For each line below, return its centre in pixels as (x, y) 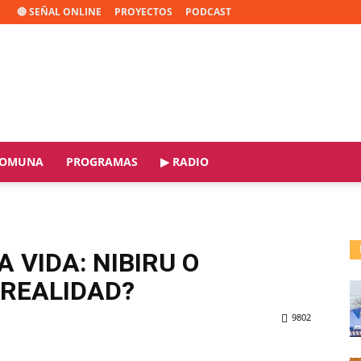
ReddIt (64, 353)
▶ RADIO (185, 162)
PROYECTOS (143, 12)
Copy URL (157, 353)
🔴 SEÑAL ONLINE (59, 12)
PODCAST (208, 12)
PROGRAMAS (102, 162)
